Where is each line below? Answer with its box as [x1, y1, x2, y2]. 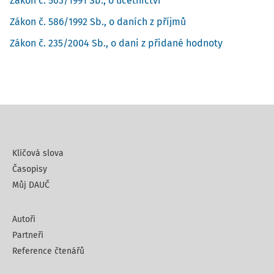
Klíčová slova [12, 148, 64, 158]
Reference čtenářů [12, 246, 84, 256]
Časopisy [12, 164, 47, 174]
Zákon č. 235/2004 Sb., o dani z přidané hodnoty [10, 37, 223, 49]
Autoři [12, 214, 35, 224]
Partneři [12, 230, 43, 240]
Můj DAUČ [12, 180, 50, 190]
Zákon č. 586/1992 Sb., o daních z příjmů [10, 16, 186, 28]
